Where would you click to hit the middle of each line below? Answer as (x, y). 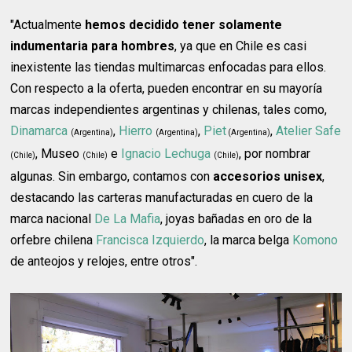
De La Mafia (128, 219)
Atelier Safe (309, 131)
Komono (315, 240)
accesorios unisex (268, 177)
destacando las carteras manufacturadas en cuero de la (162, 198)
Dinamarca (39, 131)
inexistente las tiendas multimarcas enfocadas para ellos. (169, 68)
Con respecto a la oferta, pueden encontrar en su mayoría (167, 89)
